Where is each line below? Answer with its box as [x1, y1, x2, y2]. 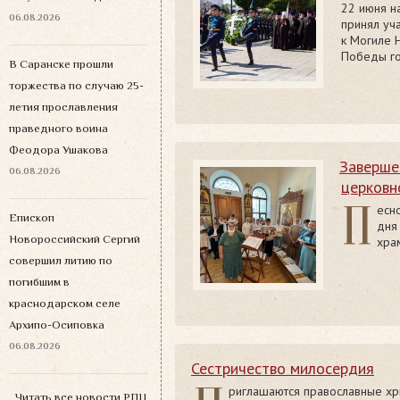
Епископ [9, 210, 54, 224]
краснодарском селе [9, 296, 121, 310]
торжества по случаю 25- [9, 78, 144, 92]
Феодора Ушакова [9, 142, 108, 156]
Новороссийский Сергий [9, 231, 140, 246]
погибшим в [9, 274, 70, 288]
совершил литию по [9, 253, 112, 267]
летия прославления [9, 99, 118, 113]
